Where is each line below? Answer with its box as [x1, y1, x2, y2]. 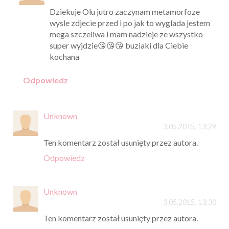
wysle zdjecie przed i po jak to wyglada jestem [49, 17, 210, 28]
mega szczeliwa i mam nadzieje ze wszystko [49, 29, 203, 39]
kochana [49, 51, 79, 61]
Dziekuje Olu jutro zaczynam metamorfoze [49, 6, 200, 16]
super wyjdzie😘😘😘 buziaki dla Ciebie [49, 40, 188, 50]
